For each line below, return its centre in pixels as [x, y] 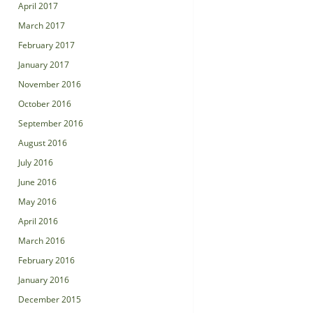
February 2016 [46, 260]
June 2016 [37, 182]
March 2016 [42, 241]
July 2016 [36, 162]
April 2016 [38, 221]
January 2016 [44, 280]
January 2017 [44, 65]
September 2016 [51, 123]
